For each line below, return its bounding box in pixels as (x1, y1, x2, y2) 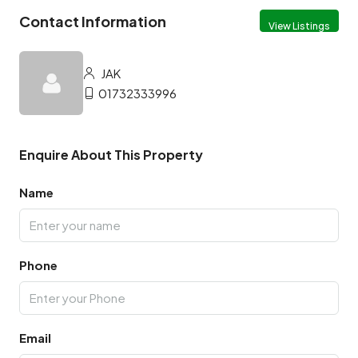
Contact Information (19, 11, 166, 30)
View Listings (268, 20, 330, 32)
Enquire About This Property (19, 146, 203, 163)
